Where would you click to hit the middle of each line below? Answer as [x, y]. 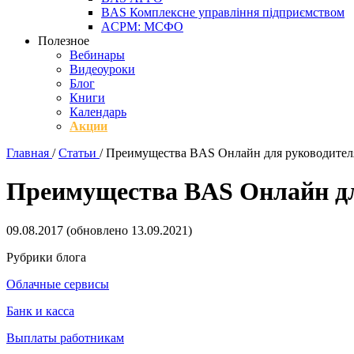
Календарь [98, 112]
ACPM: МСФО [142, 26]
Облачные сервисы [58, 284]
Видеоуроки [102, 69]
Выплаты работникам [65, 337]
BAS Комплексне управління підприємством [223, 12]
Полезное [64, 41]
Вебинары [97, 55]
